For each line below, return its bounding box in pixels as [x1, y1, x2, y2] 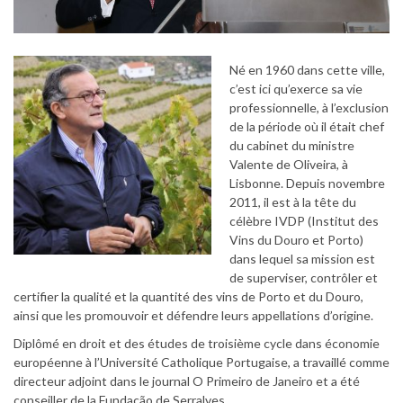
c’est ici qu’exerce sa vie [229, 80, 363, 96]
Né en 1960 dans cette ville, [229, 61, 385, 77]
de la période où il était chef [229, 118, 384, 134]
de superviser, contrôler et [229, 269, 378, 285]
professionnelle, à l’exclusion [229, 99, 389, 115]
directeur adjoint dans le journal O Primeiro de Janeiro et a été [13, 372, 360, 389]
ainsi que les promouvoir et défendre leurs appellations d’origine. [13, 307, 373, 323]
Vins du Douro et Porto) [229, 231, 363, 247]
